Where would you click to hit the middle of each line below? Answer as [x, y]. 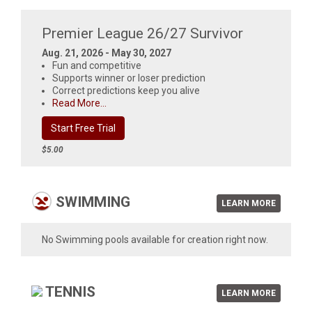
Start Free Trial [83, 128]
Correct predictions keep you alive [126, 91]
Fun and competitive [97, 65]
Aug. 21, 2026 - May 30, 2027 [107, 53]
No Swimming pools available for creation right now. [155, 240]
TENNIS [69, 292]
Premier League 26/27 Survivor [142, 33]
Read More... [79, 103]
